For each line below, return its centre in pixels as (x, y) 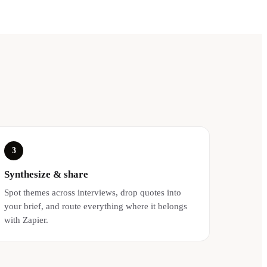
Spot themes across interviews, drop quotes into (93, 193)
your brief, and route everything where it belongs (96, 206)
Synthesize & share (46, 175)
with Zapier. (27, 220)
